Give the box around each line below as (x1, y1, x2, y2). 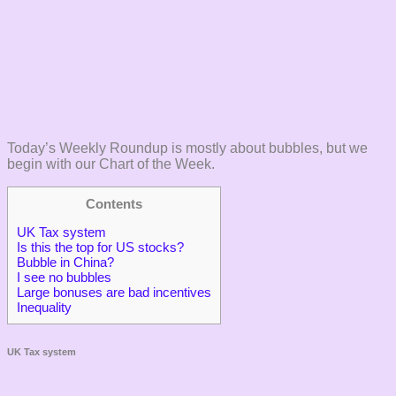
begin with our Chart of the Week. (7, 156, 215, 171)
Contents (86, 195, 142, 211)
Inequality (17, 300, 72, 315)
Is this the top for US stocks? (17, 240, 184, 255)
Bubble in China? (17, 255, 114, 270)
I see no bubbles (17, 270, 111, 285)
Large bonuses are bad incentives (17, 285, 211, 300)
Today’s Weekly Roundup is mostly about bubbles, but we (7, 140, 368, 156)
